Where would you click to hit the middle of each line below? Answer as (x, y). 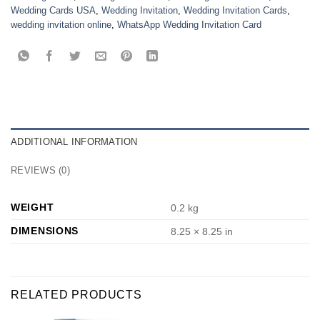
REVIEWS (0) (40, 171)
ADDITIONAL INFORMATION (74, 142)
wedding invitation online (61, 25)
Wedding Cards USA (53, 11)
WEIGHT (32, 207)
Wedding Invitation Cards (235, 11)
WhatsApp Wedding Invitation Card (189, 25)
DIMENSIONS (45, 231)
